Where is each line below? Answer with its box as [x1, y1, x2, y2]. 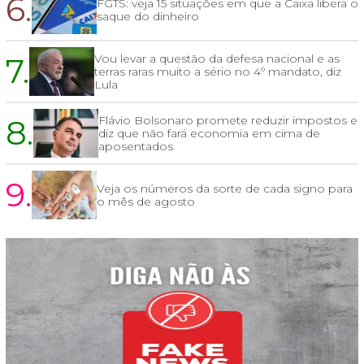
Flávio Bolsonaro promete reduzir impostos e [98, 113, 357, 128]
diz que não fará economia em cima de [98, 126, 320, 141]
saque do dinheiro [97, 9, 199, 24]
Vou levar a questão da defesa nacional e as [94, 51, 340, 67]
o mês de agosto [97, 194, 195, 210]
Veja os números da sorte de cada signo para [97, 181, 353, 197]
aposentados [98, 139, 173, 154]
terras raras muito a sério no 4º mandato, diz [94, 64, 341, 80]
